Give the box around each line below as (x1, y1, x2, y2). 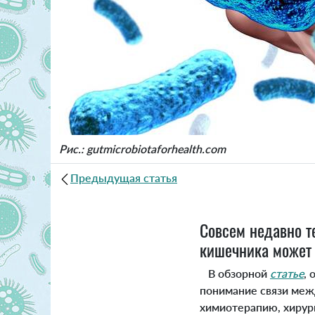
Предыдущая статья (70, 171, 177, 185)
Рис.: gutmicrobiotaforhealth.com (59, 142, 226, 156)
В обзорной (200, 266, 270, 281)
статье (270, 266, 304, 281)
